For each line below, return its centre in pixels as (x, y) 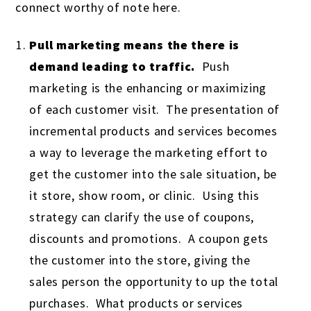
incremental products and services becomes (153, 131)
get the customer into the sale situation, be (153, 174)
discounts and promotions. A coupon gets (149, 239)
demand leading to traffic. (112, 67)
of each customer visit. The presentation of (155, 110)
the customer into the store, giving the (140, 260)
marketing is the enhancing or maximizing (148, 88)
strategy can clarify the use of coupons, (142, 217)
